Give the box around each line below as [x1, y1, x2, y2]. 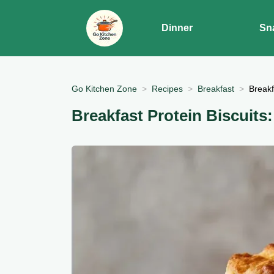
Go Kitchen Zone [72, 83, 137, 94]
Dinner [161, 23, 193, 33]
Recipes [152, 83, 183, 94]
